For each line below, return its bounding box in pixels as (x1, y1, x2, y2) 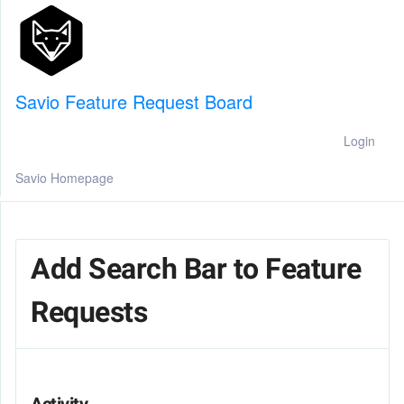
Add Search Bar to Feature (31, 252, 362, 286)
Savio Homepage (15, 169, 114, 187)
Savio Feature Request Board (15, 88, 252, 115)
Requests (31, 295, 147, 329)
